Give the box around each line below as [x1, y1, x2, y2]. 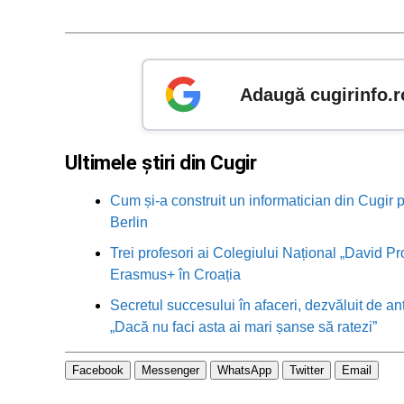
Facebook [72, 363, 124, 377]
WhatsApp [217, 363, 271, 377]
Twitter [289, 363, 324, 377]
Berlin [110, 214, 148, 230]
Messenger [142, 363, 199, 377]
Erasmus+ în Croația [110, 266, 241, 282]
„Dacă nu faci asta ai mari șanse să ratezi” [110, 318, 377, 335]
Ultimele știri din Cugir [65, 150, 257, 174]
